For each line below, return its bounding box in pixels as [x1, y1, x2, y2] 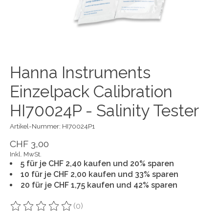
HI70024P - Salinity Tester [10, 101, 199, 120]
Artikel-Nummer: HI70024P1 [10, 122, 95, 130]
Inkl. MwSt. [10, 150, 42, 158]
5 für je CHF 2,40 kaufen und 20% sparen [21, 158, 174, 168]
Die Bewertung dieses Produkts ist [10, 206, 134, 216]
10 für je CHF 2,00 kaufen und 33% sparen [21, 169, 178, 179]
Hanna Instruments [10, 63, 151, 82]
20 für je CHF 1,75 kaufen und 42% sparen [21, 180, 177, 190]
